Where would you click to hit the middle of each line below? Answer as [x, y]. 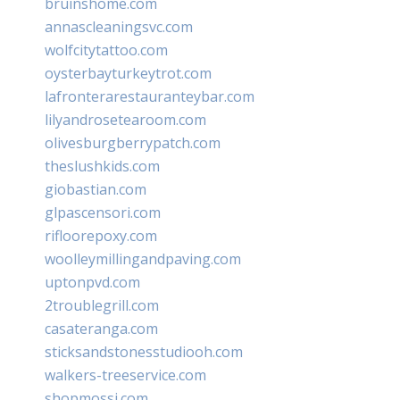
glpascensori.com [103, 212]
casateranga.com [101, 328]
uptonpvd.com [92, 282]
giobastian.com [96, 189]
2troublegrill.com [102, 305]
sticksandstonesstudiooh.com [144, 351]
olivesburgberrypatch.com [133, 142]
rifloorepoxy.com [101, 235]
